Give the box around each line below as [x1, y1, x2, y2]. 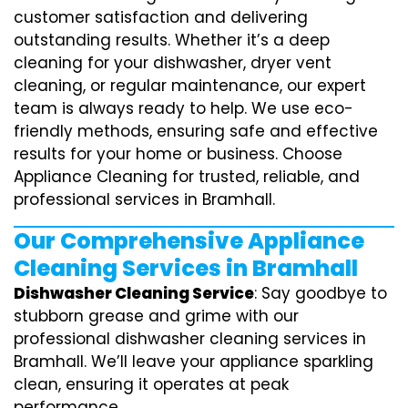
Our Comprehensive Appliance [14, 225, 364, 256]
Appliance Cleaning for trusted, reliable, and [14, 165, 360, 188]
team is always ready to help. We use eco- [14, 97, 353, 119]
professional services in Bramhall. [14, 188, 275, 210]
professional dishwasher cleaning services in [14, 327, 366, 350]
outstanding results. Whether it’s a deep [14, 28, 330, 51]
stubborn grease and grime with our [14, 304, 299, 327]
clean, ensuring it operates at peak [14, 372, 289, 395]
